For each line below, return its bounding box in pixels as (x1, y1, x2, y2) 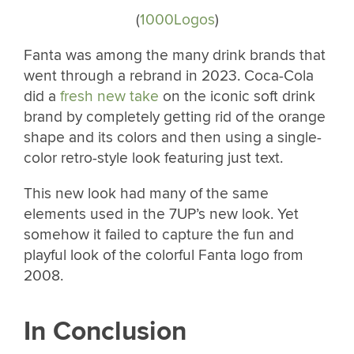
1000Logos (139, 10, 215, 30)
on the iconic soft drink (159, 87, 315, 107)
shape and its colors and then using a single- (24, 128, 322, 148)
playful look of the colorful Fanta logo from (24, 246, 303, 265)
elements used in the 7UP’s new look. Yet (24, 205, 299, 224)
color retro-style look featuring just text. (24, 149, 283, 168)
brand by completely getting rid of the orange (24, 107, 326, 127)
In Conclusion (24, 315, 186, 348)
